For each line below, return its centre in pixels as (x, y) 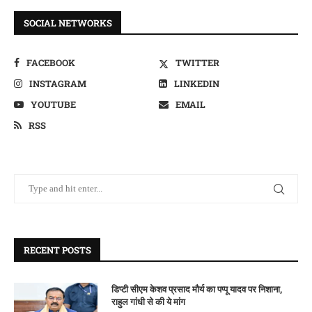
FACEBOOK (51, 63)
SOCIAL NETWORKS (68, 23)
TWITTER (198, 63)
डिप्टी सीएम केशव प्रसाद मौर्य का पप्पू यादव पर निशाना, (197, 289)
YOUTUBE (53, 105)
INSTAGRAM (58, 84)
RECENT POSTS (57, 250)
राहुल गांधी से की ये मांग (148, 302)
